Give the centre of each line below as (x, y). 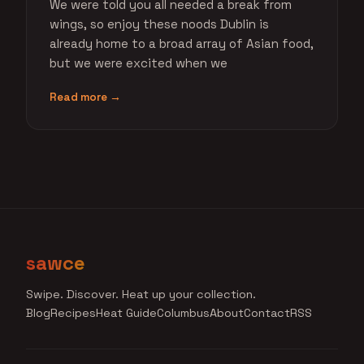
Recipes (73, 313)
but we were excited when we (139, 63)
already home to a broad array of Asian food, (182, 43)
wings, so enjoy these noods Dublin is (159, 24)
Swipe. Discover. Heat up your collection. (141, 294)
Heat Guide (126, 313)
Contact (267, 313)
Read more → (85, 97)
